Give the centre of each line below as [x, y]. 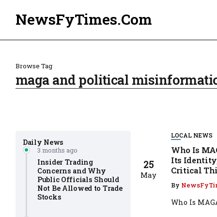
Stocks [49, 197]
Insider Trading [65, 162]
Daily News [43, 142]
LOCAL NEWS [192, 135]
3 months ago [57, 150]
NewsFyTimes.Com [84, 19]
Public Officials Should [78, 179]
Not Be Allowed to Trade [80, 188]
